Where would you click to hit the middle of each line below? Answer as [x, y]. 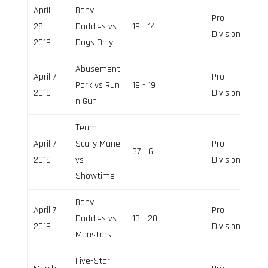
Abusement [98, 69]
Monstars [93, 234]
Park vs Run [97, 85]
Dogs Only [94, 42]
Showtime [95, 176]
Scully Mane [98, 144]
